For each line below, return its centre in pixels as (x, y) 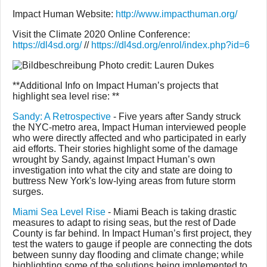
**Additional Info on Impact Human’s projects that (115, 86)
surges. (28, 192)
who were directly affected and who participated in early (129, 138)
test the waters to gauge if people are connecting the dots (132, 244)
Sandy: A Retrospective (62, 117)
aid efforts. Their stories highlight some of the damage (125, 149)
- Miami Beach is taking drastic (171, 212)
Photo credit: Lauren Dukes (155, 65)
